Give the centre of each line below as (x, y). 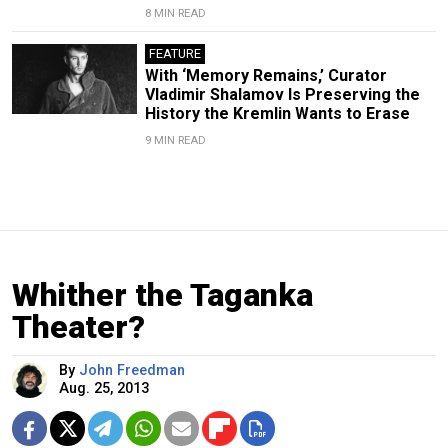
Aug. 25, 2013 (104, 388)
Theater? (78, 326)
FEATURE (174, 53)
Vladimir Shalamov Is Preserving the (282, 94)
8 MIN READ (175, 13)
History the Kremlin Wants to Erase (277, 113)
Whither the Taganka (162, 294)
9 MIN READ (175, 140)
